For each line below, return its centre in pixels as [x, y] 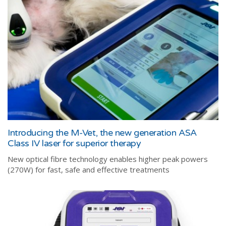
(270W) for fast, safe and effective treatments [89, 169]
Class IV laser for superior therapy [74, 143]
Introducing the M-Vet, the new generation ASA [102, 132]
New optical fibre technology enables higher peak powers [108, 159]
